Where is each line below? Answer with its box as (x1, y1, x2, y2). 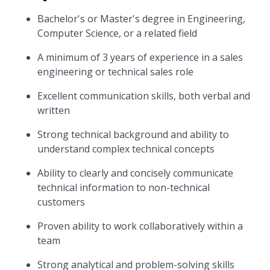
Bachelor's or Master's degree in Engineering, (37, 12, 246, 25)
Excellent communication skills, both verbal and (37, 89, 251, 102)
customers (37, 195, 86, 209)
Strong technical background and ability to (37, 128, 230, 141)
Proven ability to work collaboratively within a (37, 219, 243, 233)
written (37, 104, 71, 117)
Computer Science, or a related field (37, 27, 198, 40)
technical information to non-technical (37, 181, 210, 194)
